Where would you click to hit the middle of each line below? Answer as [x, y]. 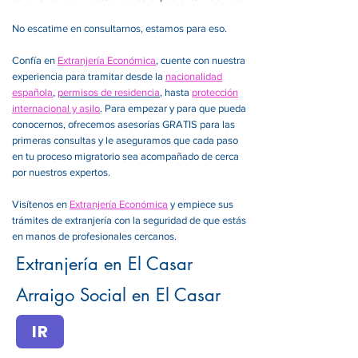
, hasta [176, 92]
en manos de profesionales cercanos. [94, 236]
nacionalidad [194, 76]
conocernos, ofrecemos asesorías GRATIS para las [123, 124]
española [32, 92]
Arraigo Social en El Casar [118, 295]
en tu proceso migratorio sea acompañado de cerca [125, 156]
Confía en [35, 60]
